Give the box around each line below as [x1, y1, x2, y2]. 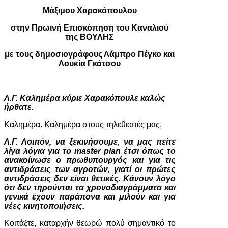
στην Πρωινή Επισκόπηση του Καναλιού [11, 23, 169, 32]
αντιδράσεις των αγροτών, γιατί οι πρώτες [4, 165, 176, 174]
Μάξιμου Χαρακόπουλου [42, 6, 137, 15]
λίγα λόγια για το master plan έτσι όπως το [4, 147, 176, 155]
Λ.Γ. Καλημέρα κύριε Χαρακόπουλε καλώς [4, 94, 165, 102]
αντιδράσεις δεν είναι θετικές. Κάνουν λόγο [4, 174, 176, 183]
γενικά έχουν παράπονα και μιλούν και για [4, 192, 176, 201]
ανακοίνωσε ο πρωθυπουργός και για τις [4, 156, 176, 164]
